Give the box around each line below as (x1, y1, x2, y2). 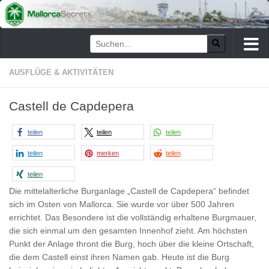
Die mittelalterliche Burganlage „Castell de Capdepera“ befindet (9, 186, 249, 196)
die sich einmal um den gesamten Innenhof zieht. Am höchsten (9, 226, 247, 236)
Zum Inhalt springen (16, 11, 100, 22)
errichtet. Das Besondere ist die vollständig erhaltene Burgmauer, (9, 213, 256, 223)
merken (97, 150, 119, 157)
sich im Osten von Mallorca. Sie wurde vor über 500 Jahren (9, 199, 234, 210)
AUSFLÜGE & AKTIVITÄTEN (9, 68, 113, 77)
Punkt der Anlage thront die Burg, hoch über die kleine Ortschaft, (9, 239, 254, 249)
